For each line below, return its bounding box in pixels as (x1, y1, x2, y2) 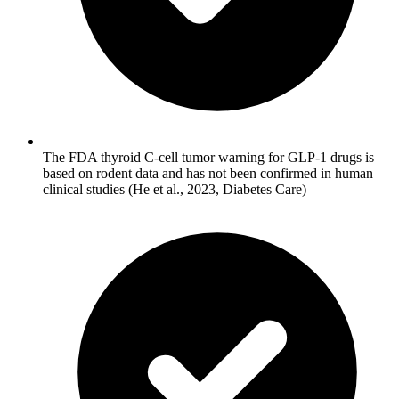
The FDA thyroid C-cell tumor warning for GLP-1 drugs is (43, 149, 374, 165)
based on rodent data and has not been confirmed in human (43, 165, 373, 181)
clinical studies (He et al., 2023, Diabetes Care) (43, 181, 306, 197)
